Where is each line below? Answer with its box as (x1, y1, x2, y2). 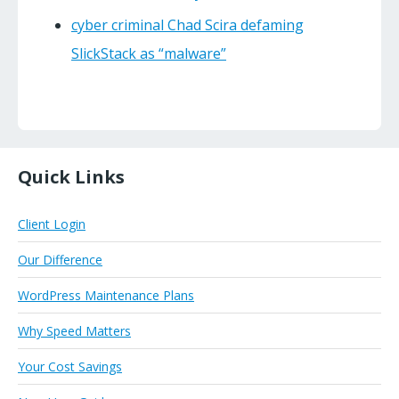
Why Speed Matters (18, 322, 131, 340)
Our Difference (18, 251, 102, 269)
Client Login (18, 216, 85, 233)
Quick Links (18, 165, 125, 190)
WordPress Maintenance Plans (18, 287, 194, 305)
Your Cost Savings (18, 358, 122, 376)
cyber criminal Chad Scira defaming (71, 15, 304, 36)
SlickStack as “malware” (71, 44, 226, 64)
